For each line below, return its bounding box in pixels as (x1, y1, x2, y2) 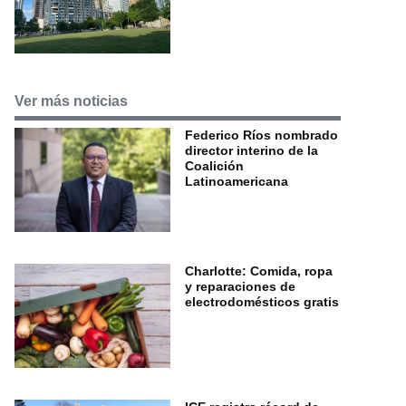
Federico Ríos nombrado (185, 128, 338, 143)
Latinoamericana (185, 174, 288, 189)
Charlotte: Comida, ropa (185, 263, 333, 278)
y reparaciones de (185, 278, 295, 294)
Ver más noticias (14, 93, 128, 110)
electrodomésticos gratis (185, 294, 339, 309)
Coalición (185, 159, 244, 174)
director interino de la (185, 143, 318, 159)
